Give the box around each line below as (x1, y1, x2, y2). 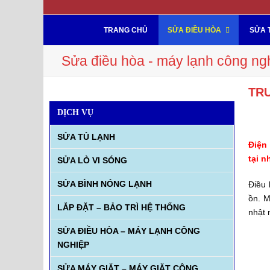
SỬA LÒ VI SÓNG (57, 155, 127, 165)
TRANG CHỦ (103, 26, 148, 34)
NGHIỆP (57, 239, 89, 250)
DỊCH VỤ (57, 108, 93, 117)
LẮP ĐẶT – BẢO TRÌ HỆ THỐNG (57, 202, 186, 212)
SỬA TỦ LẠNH (57, 131, 115, 142)
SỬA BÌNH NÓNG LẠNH (57, 178, 152, 189)
